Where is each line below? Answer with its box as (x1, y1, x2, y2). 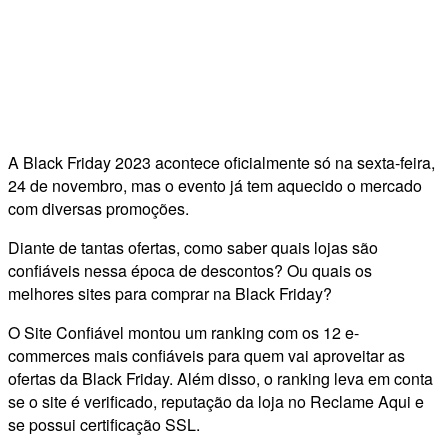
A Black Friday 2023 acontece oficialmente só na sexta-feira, (8, 150, 435, 174)
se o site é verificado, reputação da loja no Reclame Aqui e (8, 389, 424, 413)
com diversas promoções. (8, 196, 189, 220)
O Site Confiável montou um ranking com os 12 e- (8, 320, 359, 344)
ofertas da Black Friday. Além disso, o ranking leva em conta (8, 366, 433, 390)
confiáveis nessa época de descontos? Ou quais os (8, 258, 372, 282)
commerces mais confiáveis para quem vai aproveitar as (8, 343, 405, 367)
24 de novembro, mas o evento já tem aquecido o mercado (8, 173, 422, 197)
